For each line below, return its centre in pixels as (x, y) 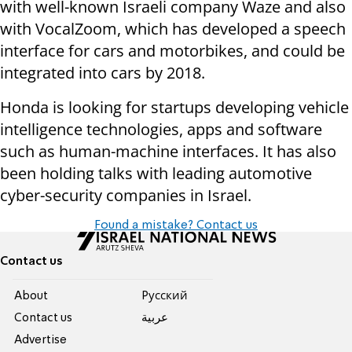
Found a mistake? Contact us (176, 226)
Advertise (41, 341)
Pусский (164, 297)
